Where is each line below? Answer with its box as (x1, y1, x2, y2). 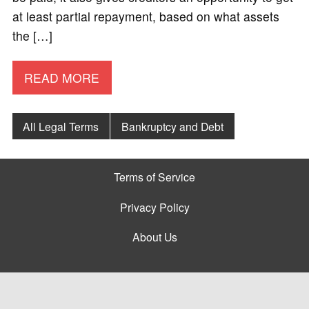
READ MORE (24, 68, 100, 86)
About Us (132, 228, 177, 244)
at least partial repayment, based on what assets (12, 8, 279, 26)
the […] (12, 27, 52, 45)
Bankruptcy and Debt (121, 118, 224, 134)
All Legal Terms (23, 118, 99, 134)
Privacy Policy (119, 199, 190, 215)
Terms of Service (114, 169, 195, 185)
